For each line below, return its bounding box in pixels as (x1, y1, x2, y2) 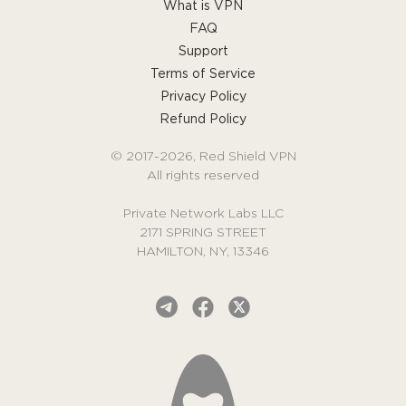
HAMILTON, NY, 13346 (137, 246, 269, 258)
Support (178, 46, 228, 58)
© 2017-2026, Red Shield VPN (110, 151, 296, 163)
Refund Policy (159, 114, 246, 126)
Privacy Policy (159, 92, 246, 103)
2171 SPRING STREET (140, 227, 266, 239)
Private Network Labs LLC (122, 208, 284, 220)
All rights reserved (147, 170, 259, 182)
